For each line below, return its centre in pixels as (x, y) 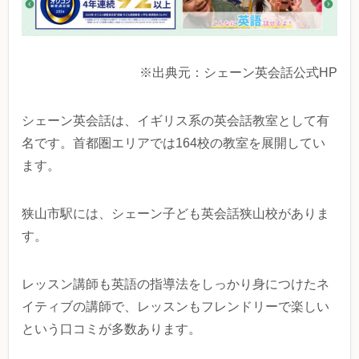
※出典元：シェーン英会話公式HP (238, 73)
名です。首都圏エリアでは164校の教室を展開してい (173, 143)
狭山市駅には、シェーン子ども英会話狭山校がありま (175, 214)
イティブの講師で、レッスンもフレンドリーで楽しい (175, 307)
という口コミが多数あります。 (111, 329)
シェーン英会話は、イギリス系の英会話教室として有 (175, 121)
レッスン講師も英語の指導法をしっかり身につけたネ (175, 284)
